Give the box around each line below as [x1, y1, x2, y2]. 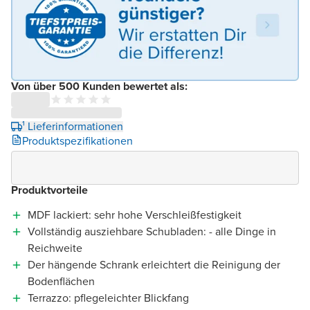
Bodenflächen [28, 273, 95, 290]
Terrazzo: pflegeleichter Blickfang [28, 290, 189, 307]
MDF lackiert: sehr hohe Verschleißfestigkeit [28, 207, 241, 224]
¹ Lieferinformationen [22, 118, 123, 135]
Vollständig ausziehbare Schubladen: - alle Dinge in [28, 224, 276, 240]
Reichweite [28, 240, 82, 257]
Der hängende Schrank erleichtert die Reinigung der [28, 257, 280, 273]
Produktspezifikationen [22, 133, 133, 149]
